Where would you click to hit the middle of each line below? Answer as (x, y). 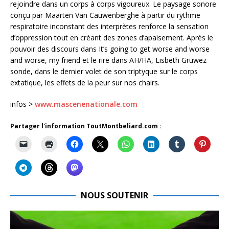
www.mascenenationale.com (86, 104)
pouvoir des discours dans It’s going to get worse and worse (110, 49)
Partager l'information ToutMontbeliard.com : (86, 126)
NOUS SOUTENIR (114, 195)
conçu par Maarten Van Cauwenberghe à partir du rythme (105, 15)
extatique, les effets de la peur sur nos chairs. (85, 82)
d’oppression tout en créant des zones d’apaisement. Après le (112, 37)
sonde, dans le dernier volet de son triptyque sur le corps (104, 71)
